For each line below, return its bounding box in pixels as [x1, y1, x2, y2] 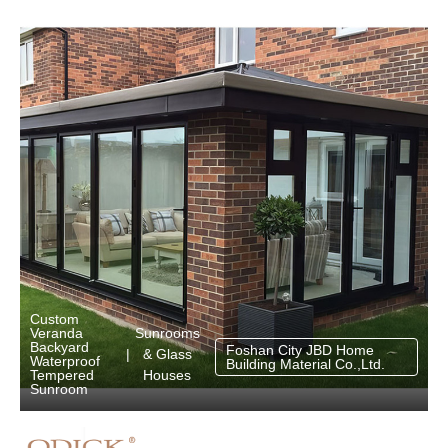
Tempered [30, 367, 94, 383]
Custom [30, 311, 79, 327]
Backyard [30, 339, 89, 355]
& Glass [142, 345, 192, 362]
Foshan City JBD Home [225, 342, 374, 358]
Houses [143, 366, 192, 383]
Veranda [30, 325, 83, 341]
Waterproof [30, 353, 100, 369]
